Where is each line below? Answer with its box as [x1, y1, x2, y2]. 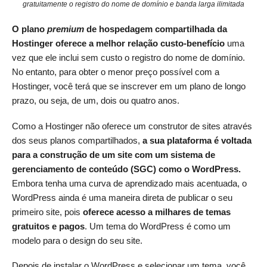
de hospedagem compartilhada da [84, 24, 227, 35]
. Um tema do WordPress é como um [85, 221, 231, 231]
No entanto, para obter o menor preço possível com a [12, 67, 219, 77]
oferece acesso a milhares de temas [83, 206, 231, 217]
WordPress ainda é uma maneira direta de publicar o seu [12, 192, 232, 203]
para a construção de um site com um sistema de [12, 149, 215, 160]
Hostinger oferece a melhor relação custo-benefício [12, 38, 225, 49]
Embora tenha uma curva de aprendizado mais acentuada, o [12, 178, 247, 188]
